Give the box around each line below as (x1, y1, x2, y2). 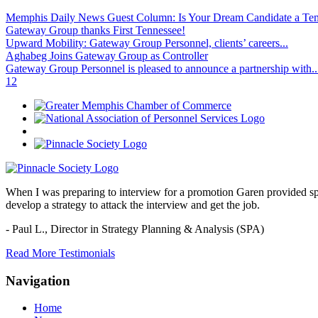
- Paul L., (6, 223, 50, 235)
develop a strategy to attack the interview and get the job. (6, 199, 260, 211)
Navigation (6, 273, 70, 288)
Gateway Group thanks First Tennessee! (6, 24, 185, 36)
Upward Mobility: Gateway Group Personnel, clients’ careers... (6, 37, 288, 49)
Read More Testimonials (6, 247, 115, 259)
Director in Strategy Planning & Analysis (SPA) (50, 223, 264, 235)
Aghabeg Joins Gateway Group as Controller (6, 50, 208, 62)
